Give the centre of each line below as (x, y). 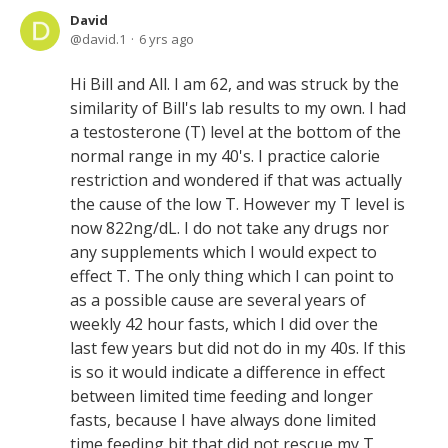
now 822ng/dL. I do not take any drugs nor (229, 228)
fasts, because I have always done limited (223, 420)
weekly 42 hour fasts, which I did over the (224, 324)
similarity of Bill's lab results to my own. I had (238, 108)
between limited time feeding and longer (221, 396)
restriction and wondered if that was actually (236, 180)
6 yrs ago (166, 39)
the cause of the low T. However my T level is (237, 204)
